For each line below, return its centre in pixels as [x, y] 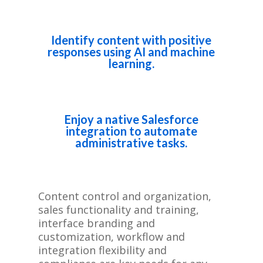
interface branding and [96, 223]
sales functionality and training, [118, 210]
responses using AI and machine [131, 52]
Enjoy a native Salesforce [131, 119]
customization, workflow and [111, 237]
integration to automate [131, 131]
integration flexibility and [102, 250]
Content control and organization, [124, 196]
